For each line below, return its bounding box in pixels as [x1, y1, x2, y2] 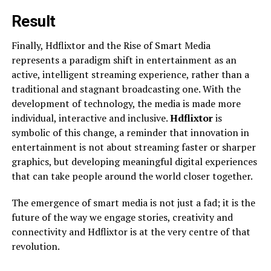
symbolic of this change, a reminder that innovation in [11, 126, 249, 139]
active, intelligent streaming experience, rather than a [11, 68, 249, 81]
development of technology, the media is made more [11, 97, 241, 110]
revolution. [11, 240, 60, 253]
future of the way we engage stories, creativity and [11, 211, 233, 224]
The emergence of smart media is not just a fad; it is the [11, 196, 255, 209]
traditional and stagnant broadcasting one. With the [11, 82, 241, 96]
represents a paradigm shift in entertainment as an [11, 53, 237, 67]
